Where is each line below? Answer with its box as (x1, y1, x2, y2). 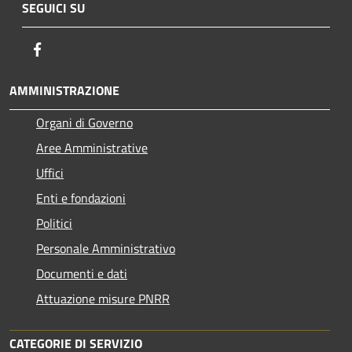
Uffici (36, 163, 64, 182)
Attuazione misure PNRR (36, 288, 170, 308)
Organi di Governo (36, 112, 133, 132)
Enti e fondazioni (36, 188, 126, 207)
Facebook (46, 38, 95, 58)
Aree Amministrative (36, 137, 148, 157)
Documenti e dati (36, 263, 127, 283)
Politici (36, 213, 72, 233)
